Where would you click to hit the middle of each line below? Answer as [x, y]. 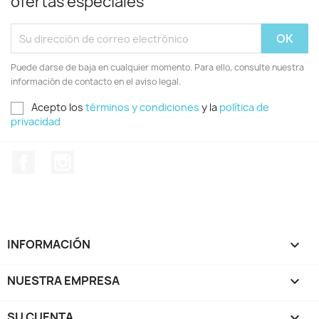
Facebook [61, 158]
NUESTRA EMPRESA [63, 280]
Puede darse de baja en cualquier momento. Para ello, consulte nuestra [157, 67]
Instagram [102, 158]
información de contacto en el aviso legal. [96, 82]
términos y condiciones [142, 107]
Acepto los [58, 107]
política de [244, 107]
